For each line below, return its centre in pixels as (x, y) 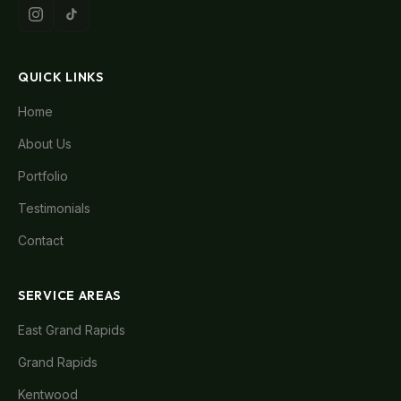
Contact (41, 240)
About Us (45, 144)
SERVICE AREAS (70, 295)
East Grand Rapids (72, 330)
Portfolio (43, 176)
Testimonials (54, 208)
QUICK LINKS (61, 77)
